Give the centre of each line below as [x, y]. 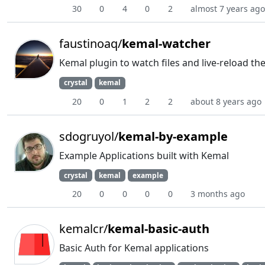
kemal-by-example [173, 136]
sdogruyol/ [89, 136]
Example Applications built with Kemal [144, 155]
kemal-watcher [166, 44]
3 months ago [218, 193]
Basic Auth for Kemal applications [134, 248]
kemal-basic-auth [159, 228]
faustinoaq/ [91, 44]
